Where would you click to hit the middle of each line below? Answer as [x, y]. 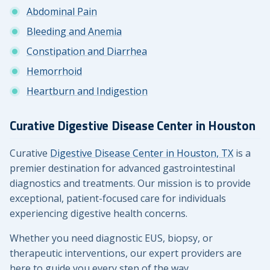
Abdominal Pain [62, 11]
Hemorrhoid [54, 71]
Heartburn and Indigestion [87, 91]
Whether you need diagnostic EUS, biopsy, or [111, 238]
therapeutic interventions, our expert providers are [126, 253]
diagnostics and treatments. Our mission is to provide [130, 183]
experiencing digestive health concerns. [99, 213]
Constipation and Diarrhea [87, 51]
